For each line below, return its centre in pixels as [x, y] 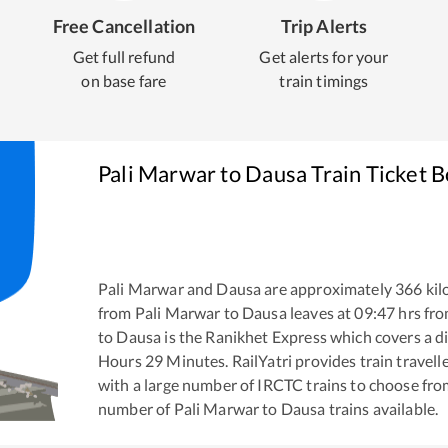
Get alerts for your [324, 56]
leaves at [319, 313]
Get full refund [124, 56]
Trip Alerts [324, 26]
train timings [324, 80]
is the [182, 337]
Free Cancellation [124, 26]
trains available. [382, 409]
